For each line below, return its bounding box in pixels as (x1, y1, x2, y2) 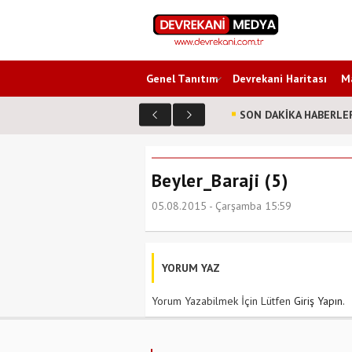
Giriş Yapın (293, 294, 343, 308)
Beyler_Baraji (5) (151, 169, 288, 192)
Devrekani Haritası (233, 71, 327, 86)
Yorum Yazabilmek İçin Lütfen (151, 294, 294, 308)
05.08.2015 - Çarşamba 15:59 (151, 199, 291, 213)
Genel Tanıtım (146, 71, 218, 86)
